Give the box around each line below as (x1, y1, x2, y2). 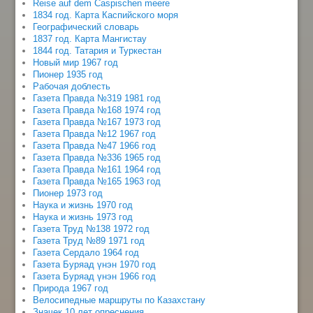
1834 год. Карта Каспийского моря (33, 9, 179, 20)
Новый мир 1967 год (33, 57, 119, 68)
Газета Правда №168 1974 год (33, 104, 161, 115)
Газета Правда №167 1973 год (33, 116, 161, 127)
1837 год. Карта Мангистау (33, 33, 147, 44)
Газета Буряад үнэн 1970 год (33, 259, 156, 270)
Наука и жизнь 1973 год (33, 211, 133, 222)
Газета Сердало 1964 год (33, 247, 140, 258)
